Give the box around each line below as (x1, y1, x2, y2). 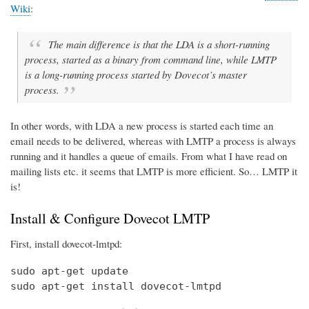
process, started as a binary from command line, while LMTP (25, 52, 277, 67)
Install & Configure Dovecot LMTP (10, 208, 210, 228)
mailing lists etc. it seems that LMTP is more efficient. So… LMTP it (10, 164, 297, 179)
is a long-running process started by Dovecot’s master (25, 68, 247, 82)
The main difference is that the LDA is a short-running (48, 37, 270, 52)
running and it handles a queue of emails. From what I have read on (10, 149, 287, 163)
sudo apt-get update (10, 264, 128, 277)
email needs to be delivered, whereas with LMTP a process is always (10, 134, 296, 148)
